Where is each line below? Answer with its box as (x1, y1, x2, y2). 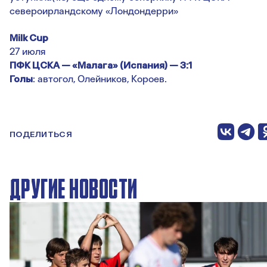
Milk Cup (10, 32, 48, 44)
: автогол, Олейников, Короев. (33, 73, 167, 85)
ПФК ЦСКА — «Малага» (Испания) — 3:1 (10, 60, 192, 71)
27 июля (10, 46, 46, 57)
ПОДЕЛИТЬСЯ (10, 129, 72, 139)
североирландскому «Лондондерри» (10, 5, 178, 17)
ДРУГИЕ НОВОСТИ (10, 175, 138, 201)
